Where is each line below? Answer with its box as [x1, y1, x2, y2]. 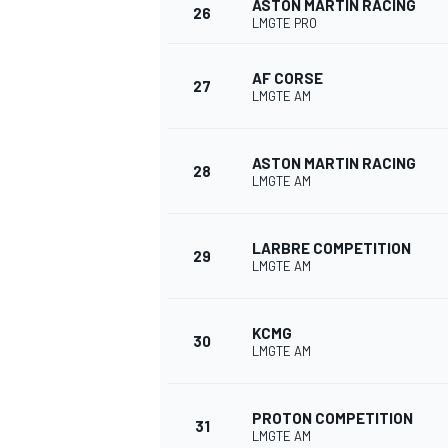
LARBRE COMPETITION [252, 239, 411, 258]
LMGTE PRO [252, 15, 317, 32]
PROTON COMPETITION [252, 409, 413, 428]
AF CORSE [252, 69, 323, 88]
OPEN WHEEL [156, 118, 245, 137]
